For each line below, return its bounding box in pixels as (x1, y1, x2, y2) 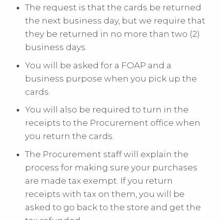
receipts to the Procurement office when (25, 118, 201, 128)
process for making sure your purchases (25, 163, 198, 173)
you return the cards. (25, 131, 114, 141)
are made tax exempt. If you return (25, 176, 173, 186)
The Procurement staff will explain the (25, 149, 189, 160)
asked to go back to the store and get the (25, 202, 201, 213)
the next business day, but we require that (25, 16, 206, 26)
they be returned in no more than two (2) (25, 29, 200, 39)
